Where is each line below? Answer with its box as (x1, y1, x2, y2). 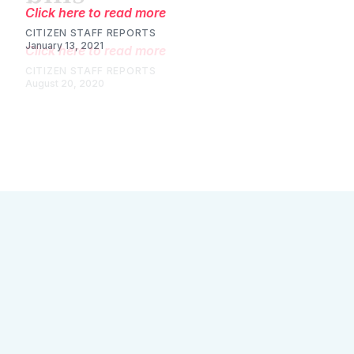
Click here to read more (25, 42, 166, 58)
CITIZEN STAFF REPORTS (25, 64, 156, 77)
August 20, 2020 (25, 77, 104, 89)
